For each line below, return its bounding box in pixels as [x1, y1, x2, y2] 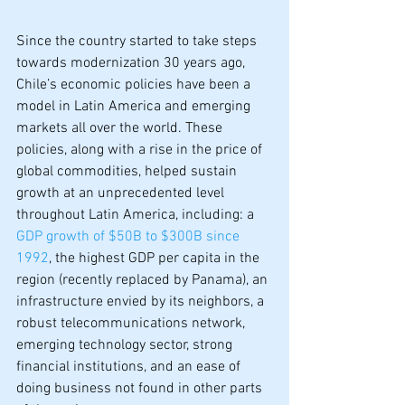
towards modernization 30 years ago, [16, 53, 249, 72]
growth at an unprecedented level [16, 184, 228, 202]
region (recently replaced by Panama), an [16, 270, 271, 289]
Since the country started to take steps [16, 32, 260, 51]
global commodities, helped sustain [16, 162, 240, 181]
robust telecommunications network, [16, 314, 249, 333]
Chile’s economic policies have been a [16, 75, 254, 94]
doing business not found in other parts [16, 379, 266, 398]
